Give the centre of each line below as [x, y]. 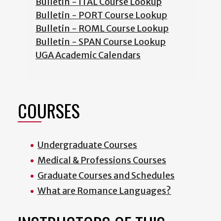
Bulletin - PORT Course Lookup [101, 15]
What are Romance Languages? [104, 191]
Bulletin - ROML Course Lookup [102, 29]
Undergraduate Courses [87, 145]
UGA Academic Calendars [88, 55]
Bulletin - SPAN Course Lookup [101, 42]
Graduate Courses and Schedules [106, 176]
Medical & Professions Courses [102, 160]
